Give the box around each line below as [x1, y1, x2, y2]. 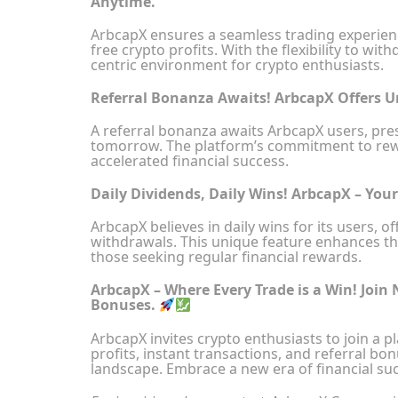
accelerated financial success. [91, 151, 289, 171]
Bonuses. [91, 295, 159, 315]
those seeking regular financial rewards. [91, 247, 362, 267]
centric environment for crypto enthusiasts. [91, 55, 384, 76]
